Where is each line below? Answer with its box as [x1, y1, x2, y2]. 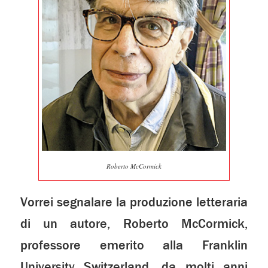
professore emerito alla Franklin [20, 237, 248, 254]
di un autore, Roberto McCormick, [20, 215, 248, 233]
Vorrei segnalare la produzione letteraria [20, 194, 248, 211]
